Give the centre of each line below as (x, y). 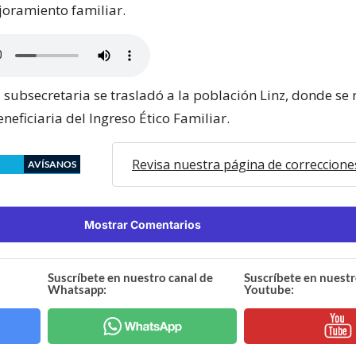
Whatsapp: (77, 289)
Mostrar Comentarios (142, 224)
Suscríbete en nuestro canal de (131, 277)
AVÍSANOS (52, 164)
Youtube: (269, 289)
